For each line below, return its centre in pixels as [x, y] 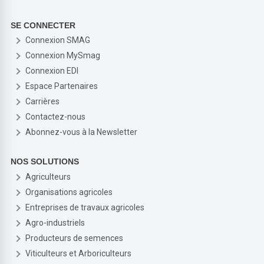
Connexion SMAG [58, 40]
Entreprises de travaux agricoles [85, 207]
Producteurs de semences [75, 238]
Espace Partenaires [62, 86]
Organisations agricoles [69, 192]
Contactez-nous [56, 117]
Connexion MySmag [63, 56]
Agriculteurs [48, 176]
